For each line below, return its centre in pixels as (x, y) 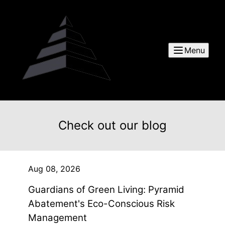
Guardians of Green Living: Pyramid (106, 190)
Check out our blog (113, 125)
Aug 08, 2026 (54, 169)
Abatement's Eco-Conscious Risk (101, 204)
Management (58, 218)
